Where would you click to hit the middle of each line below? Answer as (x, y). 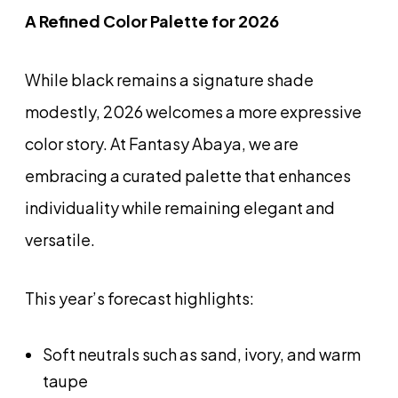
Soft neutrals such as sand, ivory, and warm (202, 354)
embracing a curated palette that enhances (188, 175)
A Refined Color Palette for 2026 (152, 20)
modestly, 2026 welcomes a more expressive (193, 111)
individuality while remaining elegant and (180, 207)
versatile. (60, 239)
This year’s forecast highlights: (139, 298)
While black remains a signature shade (169, 79)
